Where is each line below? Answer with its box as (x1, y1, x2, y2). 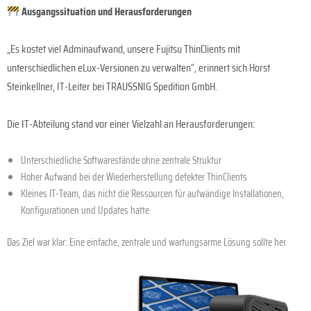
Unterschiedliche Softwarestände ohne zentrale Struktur (21, 152, 221, 169)
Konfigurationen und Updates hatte (21, 202, 149, 219)
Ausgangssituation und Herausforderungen (19, 3, 192, 21)
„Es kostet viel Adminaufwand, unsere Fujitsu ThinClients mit (7, 40, 240, 58)
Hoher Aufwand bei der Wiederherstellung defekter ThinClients (21, 169, 247, 185)
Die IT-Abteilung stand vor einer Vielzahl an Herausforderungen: (7, 115, 255, 133)
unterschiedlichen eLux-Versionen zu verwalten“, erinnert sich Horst (7, 59, 270, 77)
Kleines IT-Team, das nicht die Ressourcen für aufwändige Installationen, (21, 185, 284, 202)
